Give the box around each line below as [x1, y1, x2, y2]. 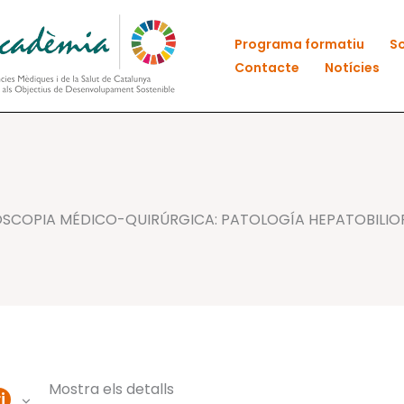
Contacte [234, 59, 299, 77]
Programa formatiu [234, 35, 364, 53]
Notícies [325, 59, 380, 77]
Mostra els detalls [48, 379, 174, 399]
